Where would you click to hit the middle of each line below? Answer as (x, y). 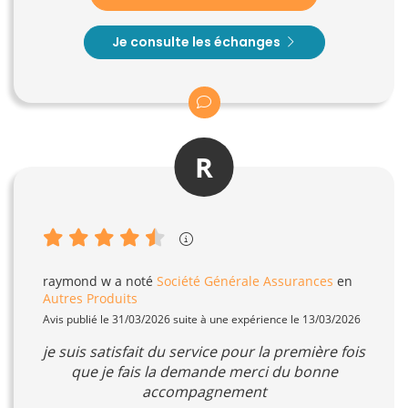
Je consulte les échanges (197, 41)
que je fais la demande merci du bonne (204, 371)
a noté (134, 280)
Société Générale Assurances (245, 280)
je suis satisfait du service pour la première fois (204, 351)
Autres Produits (90, 298)
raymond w (77, 280)
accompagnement (204, 391)
